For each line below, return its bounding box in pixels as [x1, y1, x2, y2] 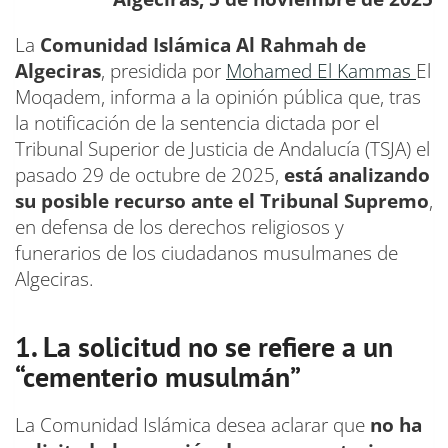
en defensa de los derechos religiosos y [15, 214, 344, 241]
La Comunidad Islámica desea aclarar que [15, 412, 370, 439]
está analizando [284, 162, 430, 189]
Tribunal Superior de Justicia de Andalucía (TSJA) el [15, 136, 430, 163]
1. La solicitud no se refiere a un [15, 328, 393, 366]
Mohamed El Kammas [226, 58, 416, 85]
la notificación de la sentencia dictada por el [15, 110, 379, 137]
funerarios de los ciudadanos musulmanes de [15, 240, 398, 267]
